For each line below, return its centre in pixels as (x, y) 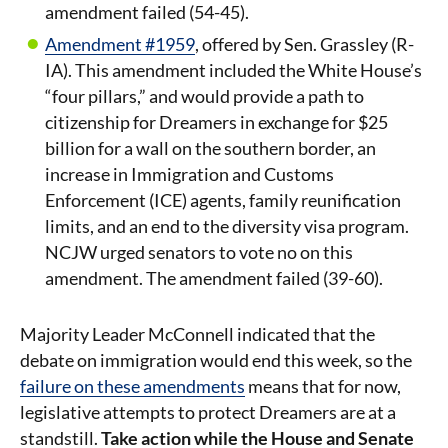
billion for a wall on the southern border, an (210, 148)
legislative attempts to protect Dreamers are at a (208, 412)
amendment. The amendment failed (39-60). (214, 278)
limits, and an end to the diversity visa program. (227, 226)
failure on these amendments (132, 386)
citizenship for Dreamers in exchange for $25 (216, 122)
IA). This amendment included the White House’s (233, 70)
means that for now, (323, 386)
